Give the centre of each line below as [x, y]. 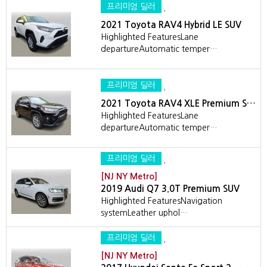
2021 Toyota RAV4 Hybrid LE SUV [171, 25]
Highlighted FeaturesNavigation [162, 201]
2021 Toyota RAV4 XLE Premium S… [178, 103]
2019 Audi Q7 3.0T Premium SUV [170, 189]
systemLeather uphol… [144, 213]
